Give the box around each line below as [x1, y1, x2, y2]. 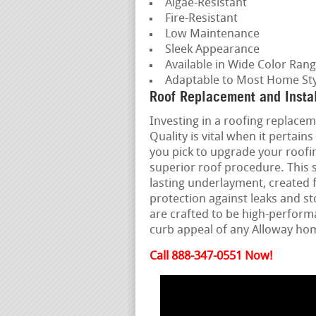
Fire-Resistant [164, 13, 238, 25]
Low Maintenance [164, 28, 260, 41]
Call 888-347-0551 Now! [150, 250, 273, 263]
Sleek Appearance [164, 44, 260, 56]
